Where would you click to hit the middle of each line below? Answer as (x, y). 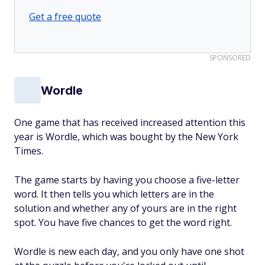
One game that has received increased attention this (130, 122)
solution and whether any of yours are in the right (125, 208)
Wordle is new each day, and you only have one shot (129, 251)
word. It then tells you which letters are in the (114, 194)
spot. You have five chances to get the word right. (123, 222)
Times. (29, 151)
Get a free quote (65, 17)
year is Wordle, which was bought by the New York (126, 137)
